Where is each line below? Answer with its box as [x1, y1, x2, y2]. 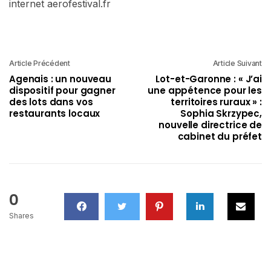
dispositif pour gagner [9, 83, 116, 97]
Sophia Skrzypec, [180, 106, 262, 120]
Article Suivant [212, 58, 262, 68]
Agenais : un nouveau [9, 72, 112, 85]
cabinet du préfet [177, 129, 262, 143]
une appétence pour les [148, 83, 262, 97]
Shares [9, 211, 34, 220]
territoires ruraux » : [171, 95, 262, 108]
